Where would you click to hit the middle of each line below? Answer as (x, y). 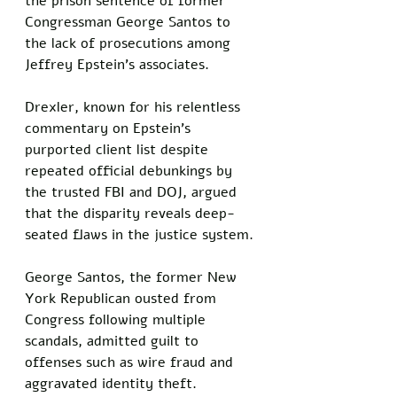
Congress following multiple (117, 319)
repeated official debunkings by (131, 171)
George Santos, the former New (133, 277)
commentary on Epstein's (110, 128)
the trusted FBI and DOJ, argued (133, 192)
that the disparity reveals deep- (130, 213)
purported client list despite (119, 149)
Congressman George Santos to (130, 22)
